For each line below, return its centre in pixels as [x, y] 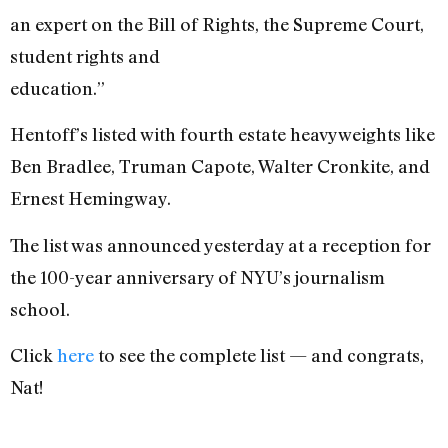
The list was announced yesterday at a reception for [220, 244]
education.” [57, 87]
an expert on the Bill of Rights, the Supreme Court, [217, 23]
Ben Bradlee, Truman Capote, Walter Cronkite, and [220, 166]
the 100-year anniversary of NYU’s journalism [197, 276]
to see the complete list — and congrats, [259, 355]
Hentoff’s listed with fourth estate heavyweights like [222, 134]
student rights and [85, 55]
